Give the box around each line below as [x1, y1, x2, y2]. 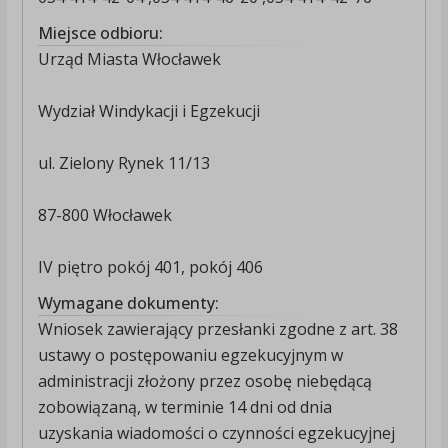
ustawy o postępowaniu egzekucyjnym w [37, 344, 343, 367]
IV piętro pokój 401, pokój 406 [37, 256, 263, 279]
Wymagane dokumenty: [37, 292, 219, 315]
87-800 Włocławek [37, 204, 172, 227]
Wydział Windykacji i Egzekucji [37, 100, 260, 123]
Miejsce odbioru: [37, 22, 163, 45]
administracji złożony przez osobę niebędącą [37, 370, 372, 393]
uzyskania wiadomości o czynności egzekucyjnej [37, 422, 395, 445]
